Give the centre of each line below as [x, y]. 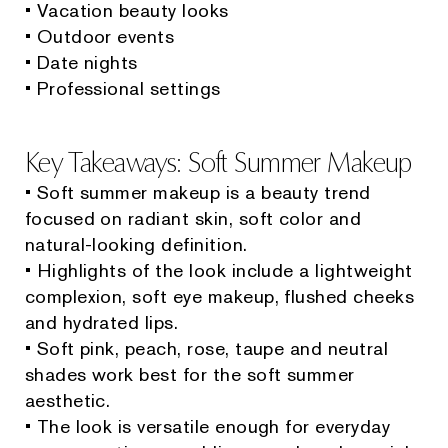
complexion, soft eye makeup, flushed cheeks [219, 297]
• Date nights [81, 63]
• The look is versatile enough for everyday [207, 427]
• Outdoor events [99, 37]
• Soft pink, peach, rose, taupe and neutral [206, 349]
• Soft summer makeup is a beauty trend [197, 193]
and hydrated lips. [101, 323]
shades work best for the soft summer [189, 375]
